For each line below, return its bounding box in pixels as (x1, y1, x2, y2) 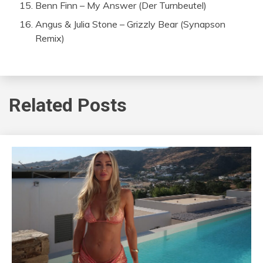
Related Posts (9, 94, 127, 117)
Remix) (35, 32, 65, 44)
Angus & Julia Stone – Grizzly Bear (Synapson (35, 18, 225, 30)
